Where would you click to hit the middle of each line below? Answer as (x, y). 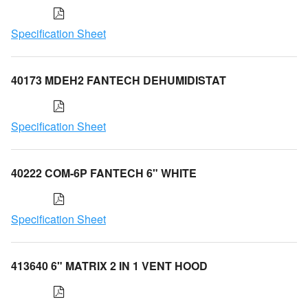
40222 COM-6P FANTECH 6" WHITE (104, 173)
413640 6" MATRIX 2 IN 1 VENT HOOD (109, 265)
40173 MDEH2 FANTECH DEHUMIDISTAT (119, 80)
